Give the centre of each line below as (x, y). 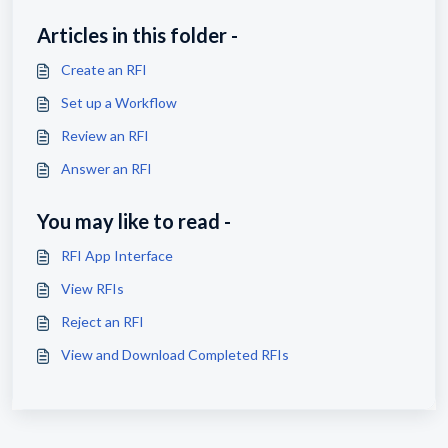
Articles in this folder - (137, 34)
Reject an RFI (102, 321)
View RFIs (92, 288)
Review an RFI (105, 135)
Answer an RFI (106, 168)
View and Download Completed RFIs (175, 354)
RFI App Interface (117, 255)
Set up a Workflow (119, 102)
